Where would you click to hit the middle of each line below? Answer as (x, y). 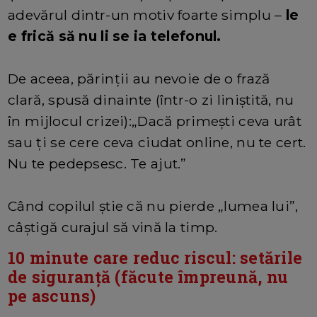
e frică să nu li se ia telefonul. (115, 36)
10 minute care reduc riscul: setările (155, 258)
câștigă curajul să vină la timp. (113, 227)
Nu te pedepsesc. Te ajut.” (97, 164)
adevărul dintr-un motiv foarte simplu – (145, 15)
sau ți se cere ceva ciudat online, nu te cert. (157, 143)
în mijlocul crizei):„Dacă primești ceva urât (155, 121)
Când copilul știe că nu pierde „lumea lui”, (153, 206)
